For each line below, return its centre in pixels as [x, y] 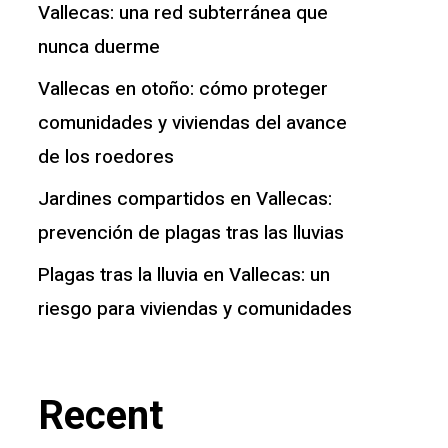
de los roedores [105, 157]
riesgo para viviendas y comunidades [194, 309]
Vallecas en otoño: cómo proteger [182, 89]
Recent [100, 416]
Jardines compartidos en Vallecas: [184, 199]
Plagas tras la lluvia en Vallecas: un [183, 275]
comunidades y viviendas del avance [192, 123]
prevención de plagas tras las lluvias [190, 233]
